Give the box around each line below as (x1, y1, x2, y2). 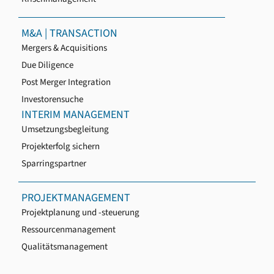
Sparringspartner (21, 157, 86, 171)
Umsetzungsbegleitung (21, 123, 109, 136)
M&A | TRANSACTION (21, 26, 117, 42)
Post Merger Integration (21, 76, 111, 89)
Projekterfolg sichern (21, 140, 100, 154)
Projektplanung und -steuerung (21, 206, 139, 220)
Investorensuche (21, 93, 83, 106)
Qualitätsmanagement (21, 240, 108, 254)
